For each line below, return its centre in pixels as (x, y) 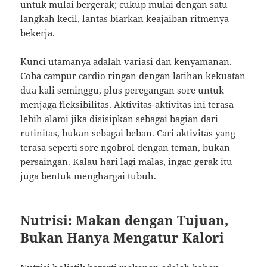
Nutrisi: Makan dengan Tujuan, (125, 220)
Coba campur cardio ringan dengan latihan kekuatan (133, 76)
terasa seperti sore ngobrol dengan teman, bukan (125, 148)
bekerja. (38, 33)
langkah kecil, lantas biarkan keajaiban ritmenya (125, 19)
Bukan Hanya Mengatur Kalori (122, 237)
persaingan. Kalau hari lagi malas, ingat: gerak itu (127, 162)
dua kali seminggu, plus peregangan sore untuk (122, 90)
